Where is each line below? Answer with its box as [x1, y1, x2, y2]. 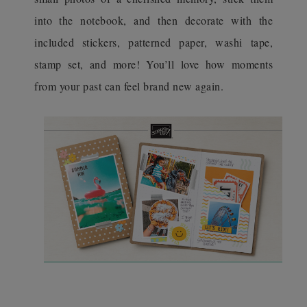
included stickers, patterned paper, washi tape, [34, 34, 273, 49]
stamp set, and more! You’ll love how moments [34, 56, 273, 71]
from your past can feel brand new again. [34, 78, 228, 93]
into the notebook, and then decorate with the [34, 12, 273, 27]
